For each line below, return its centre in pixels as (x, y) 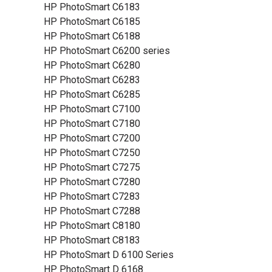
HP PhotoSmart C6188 (92, 36)
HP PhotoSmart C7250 (92, 153)
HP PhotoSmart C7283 (92, 196)
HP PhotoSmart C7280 (92, 182)
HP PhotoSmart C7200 (92, 138)
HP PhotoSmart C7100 (92, 109)
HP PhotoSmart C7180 (92, 124)
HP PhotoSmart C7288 (92, 211)
